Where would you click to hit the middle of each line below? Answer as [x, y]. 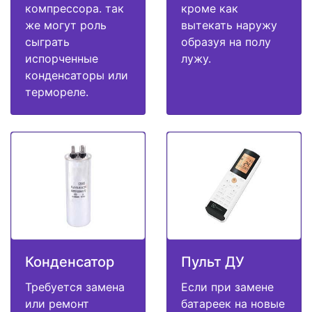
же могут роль [66, 25]
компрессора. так [75, 9]
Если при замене [227, 287]
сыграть [47, 42]
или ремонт [57, 303]
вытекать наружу [229, 25]
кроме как [210, 9]
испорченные [62, 59]
